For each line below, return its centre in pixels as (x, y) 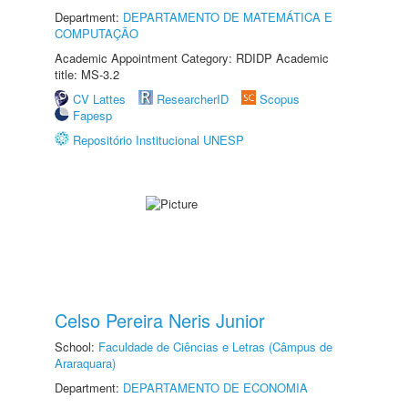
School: (76, 347)
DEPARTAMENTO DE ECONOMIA (215, 388)
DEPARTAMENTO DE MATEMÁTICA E (228, 17)
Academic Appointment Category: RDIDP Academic (192, 58)
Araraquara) (85, 363)
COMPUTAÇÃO (97, 33)
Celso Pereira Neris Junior (160, 320)
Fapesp (92, 115)
